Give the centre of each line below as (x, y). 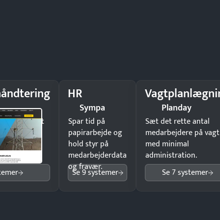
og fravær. (85, 167)
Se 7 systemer (185, 173)
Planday (177, 108)
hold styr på (88, 144)
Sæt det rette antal (178, 122)
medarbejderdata (97, 155)
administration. (171, 155)
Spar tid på (87, 122)
